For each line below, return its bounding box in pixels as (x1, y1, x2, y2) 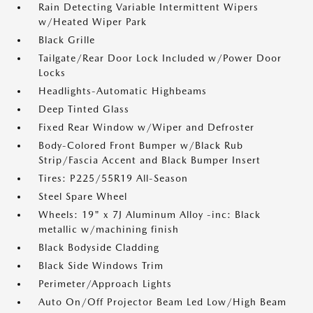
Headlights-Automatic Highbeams (38, 85, 207, 96)
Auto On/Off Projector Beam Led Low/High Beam (38, 296, 286, 307)
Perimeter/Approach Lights (38, 278, 172, 289)
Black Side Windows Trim (38, 260, 163, 271)
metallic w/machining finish (38, 224, 179, 235)
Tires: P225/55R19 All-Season (38, 173, 188, 184)
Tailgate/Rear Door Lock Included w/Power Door (38, 52, 282, 64)
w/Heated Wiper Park (38, 16, 147, 27)
